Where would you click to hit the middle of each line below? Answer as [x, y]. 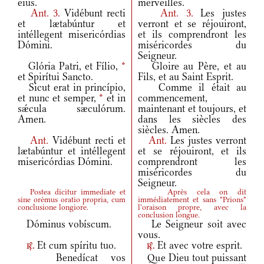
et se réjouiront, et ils [192, 151]
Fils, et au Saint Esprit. [186, 77]
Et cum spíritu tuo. [75, 245]
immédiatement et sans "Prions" [192, 200]
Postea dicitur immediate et [72, 192]
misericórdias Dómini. [65, 162]
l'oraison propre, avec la [192, 207]
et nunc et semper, [58, 98]
